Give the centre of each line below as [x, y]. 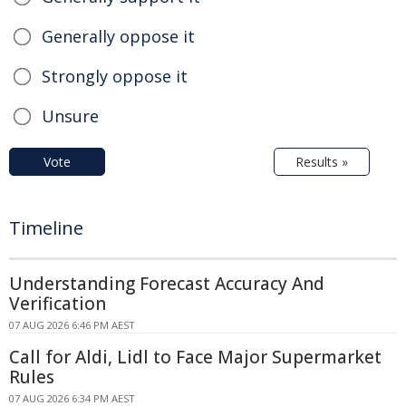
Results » [322, 162]
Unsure [70, 116]
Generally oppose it [118, 37]
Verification [58, 304]
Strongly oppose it [115, 77]
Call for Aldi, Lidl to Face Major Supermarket [195, 358]
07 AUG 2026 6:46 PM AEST [72, 325]
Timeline [46, 228]
